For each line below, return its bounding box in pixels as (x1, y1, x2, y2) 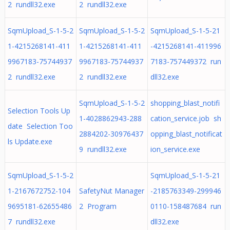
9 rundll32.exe (79, 144, 127, 154)
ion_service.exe (150, 144, 200, 154)
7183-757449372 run (150, 56, 221, 66)
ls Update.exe (7, 137, 52, 146)
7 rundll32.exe (7, 217, 55, 226)
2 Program (79, 201, 117, 211)
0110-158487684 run (150, 201, 221, 211)
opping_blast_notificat (150, 129, 222, 139)
